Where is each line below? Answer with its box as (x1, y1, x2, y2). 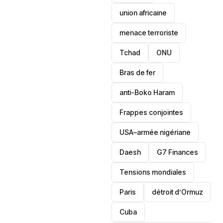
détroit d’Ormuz (152, 188, 204, 196)
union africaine (119, 8, 167, 17)
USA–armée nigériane (119, 128, 191, 136)
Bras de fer (119, 68, 156, 77)
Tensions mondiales (119, 168, 187, 176)
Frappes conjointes (119, 108, 184, 116)
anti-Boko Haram (119, 88, 175, 97)
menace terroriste (119, 28, 179, 37)
